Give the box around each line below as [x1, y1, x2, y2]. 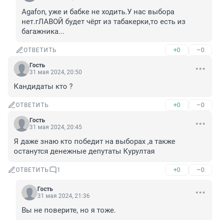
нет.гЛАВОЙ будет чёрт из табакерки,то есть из [22, 17, 186, 27]
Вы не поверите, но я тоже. [22, 206, 116, 215]
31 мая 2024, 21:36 [37, 192, 90, 200]
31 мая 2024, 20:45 [29, 124, 82, 131]
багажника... [22, 27, 64, 36]
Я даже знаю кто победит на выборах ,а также [14, 137, 175, 146]
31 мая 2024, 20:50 [29, 69, 82, 76]
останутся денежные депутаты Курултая [14, 147, 155, 156]
